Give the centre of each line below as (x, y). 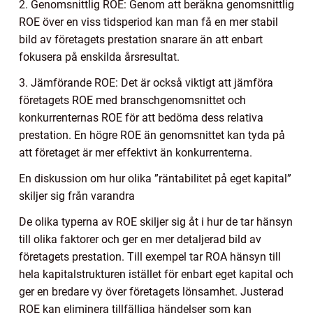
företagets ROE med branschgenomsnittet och (132, 100)
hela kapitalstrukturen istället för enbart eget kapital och (156, 274)
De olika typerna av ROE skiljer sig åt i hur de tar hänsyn (156, 221)
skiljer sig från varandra (77, 196)
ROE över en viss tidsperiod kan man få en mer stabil (148, 22)
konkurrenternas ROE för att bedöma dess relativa (141, 117)
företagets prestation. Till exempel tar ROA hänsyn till (150, 256)
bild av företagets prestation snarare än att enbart (141, 39)
